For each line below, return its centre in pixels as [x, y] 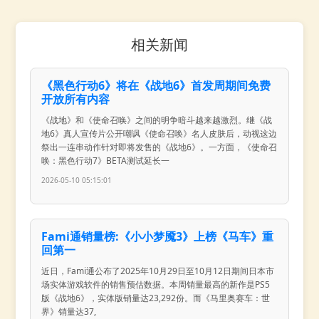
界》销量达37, [69, 311]
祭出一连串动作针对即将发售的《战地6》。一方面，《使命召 [159, 147]
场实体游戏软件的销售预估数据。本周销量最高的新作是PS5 [156, 284]
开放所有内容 [76, 99]
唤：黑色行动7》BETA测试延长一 [106, 160]
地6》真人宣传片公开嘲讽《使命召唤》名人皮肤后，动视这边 [159, 133]
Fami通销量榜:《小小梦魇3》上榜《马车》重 [158, 236]
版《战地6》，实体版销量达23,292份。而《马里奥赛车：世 [156, 298]
